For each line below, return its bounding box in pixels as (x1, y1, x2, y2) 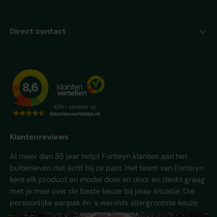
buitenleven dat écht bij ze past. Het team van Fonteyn (10, 162, 203, 173)
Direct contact (10, 26, 66, 36)
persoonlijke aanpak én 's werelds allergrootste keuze (10, 197, 198, 208)
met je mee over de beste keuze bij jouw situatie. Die (10, 186, 195, 196)
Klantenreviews (10, 131, 69, 142)
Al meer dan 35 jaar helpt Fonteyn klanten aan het (10, 151, 187, 161)
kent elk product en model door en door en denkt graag (10, 174, 205, 185)
